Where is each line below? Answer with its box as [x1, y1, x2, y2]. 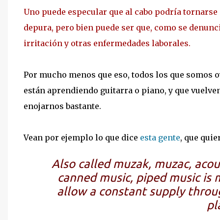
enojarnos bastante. [24, 101, 101, 111]
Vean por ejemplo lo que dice [24, 132, 140, 142]
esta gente [140, 132, 180, 142]
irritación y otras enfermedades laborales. [24, 38, 191, 48]
